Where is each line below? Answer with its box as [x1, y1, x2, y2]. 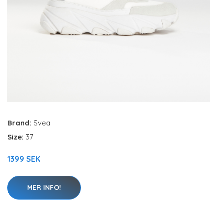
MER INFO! [27, 183, 61, 192]
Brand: [7, 118, 33, 127]
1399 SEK [7, 154, 40, 164]
